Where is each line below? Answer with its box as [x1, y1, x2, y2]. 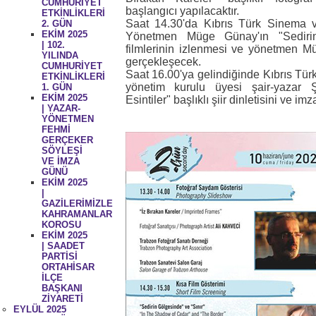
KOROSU [41, 219, 81, 230]
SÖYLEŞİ [41, 145, 83, 156]
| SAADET [41, 240, 85, 251]
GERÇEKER [41, 134, 93, 145]
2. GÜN [41, 18, 72, 29]
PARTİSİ [41, 250, 78, 262]
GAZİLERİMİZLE [41, 197, 113, 209]
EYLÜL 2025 [13, 303, 66, 315]
